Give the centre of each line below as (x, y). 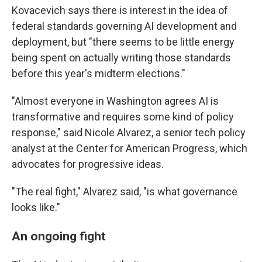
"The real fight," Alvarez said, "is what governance (125, 192)
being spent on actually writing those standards (121, 58)
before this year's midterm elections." (99, 74)
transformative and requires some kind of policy (123, 117)
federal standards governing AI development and (124, 26)
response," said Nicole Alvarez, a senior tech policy (129, 133)
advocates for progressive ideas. (88, 164)
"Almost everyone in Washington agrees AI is (115, 101)
